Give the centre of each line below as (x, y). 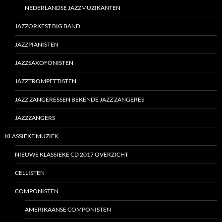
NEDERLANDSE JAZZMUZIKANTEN (73, 8)
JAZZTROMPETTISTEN (46, 81)
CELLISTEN (30, 173)
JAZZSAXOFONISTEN (44, 63)
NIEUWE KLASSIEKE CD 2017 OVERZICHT (72, 155)
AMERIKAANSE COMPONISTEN (68, 210)
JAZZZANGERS (35, 118)
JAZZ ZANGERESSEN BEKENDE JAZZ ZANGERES (80, 100)
